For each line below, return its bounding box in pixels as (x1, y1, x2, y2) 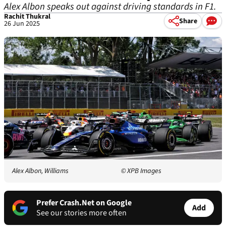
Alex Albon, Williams (12, 166, 69, 177)
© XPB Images (121, 166, 161, 177)
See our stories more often (36, 207, 127, 219)
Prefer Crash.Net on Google (36, 197, 132, 209)
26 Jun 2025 (4, 19, 40, 29)
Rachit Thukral (4, 12, 50, 22)
